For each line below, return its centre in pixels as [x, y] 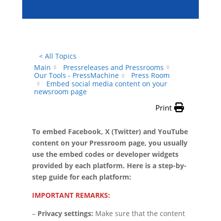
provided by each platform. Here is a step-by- [109, 165]
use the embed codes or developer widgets [105, 154]
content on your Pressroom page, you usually [110, 143]
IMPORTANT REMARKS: [71, 195]
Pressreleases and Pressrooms [113, 67]
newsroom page [60, 91]
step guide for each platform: [81, 177]
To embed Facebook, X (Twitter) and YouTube [110, 131]
